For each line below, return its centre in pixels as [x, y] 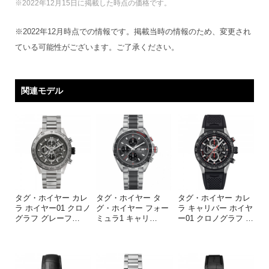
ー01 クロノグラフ [211, 219]
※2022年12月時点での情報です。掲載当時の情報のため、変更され [133, 32]
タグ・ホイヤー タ [129, 198]
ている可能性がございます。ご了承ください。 [97, 47]
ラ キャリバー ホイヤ [215, 208]
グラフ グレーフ [43, 219]
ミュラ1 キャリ [123, 219]
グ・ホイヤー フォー [133, 208]
